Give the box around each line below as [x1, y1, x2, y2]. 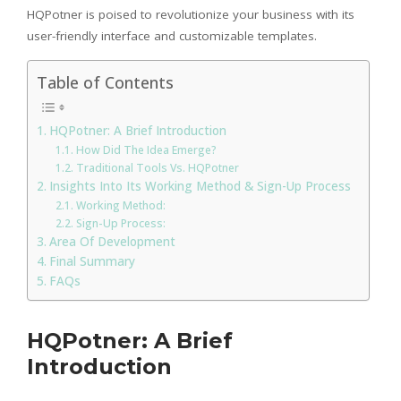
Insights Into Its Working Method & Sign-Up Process [48, 177, 351, 194]
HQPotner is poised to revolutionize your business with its [27, 5, 354, 22]
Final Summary [48, 252, 135, 269]
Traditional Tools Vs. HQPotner [75, 159, 239, 175]
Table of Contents [37, 71, 174, 93]
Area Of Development [48, 233, 175, 250]
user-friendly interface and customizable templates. [27, 27, 317, 44]
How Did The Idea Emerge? [75, 141, 217, 158]
